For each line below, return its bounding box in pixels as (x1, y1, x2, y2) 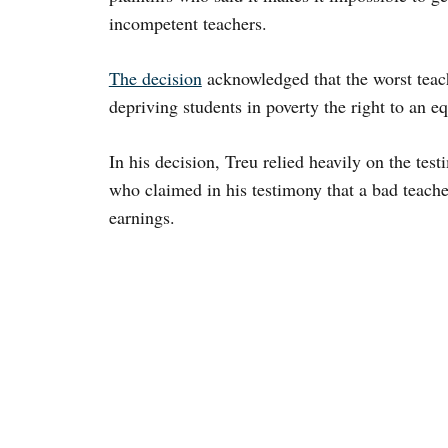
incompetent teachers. (108, 11, 267, 35)
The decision (108, 66, 202, 90)
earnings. (108, 205, 175, 229)
